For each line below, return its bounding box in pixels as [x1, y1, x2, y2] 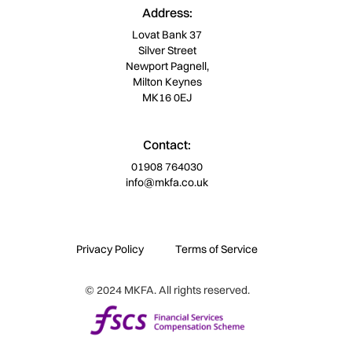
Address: [141, 5, 192, 21]
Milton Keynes [132, 75, 202, 90]
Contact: [143, 137, 192, 153]
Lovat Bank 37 [132, 27, 203, 42]
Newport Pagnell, [125, 59, 209, 74]
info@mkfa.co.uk [126, 175, 209, 190]
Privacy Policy [76, 242, 145, 257]
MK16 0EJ [142, 90, 192, 105]
